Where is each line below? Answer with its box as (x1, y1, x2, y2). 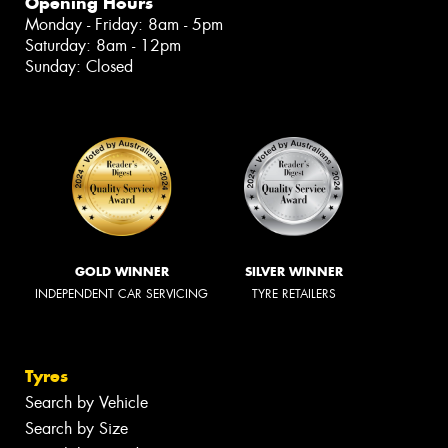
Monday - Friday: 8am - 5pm (25, 13, 223, 35)
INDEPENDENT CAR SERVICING (35, 285, 208, 302)
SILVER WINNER (245, 263, 343, 279)
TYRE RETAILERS (252, 285, 336, 302)
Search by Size (25, 418, 128, 440)
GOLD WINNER (74, 263, 169, 279)
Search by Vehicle (25, 392, 148, 414)
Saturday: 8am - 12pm (25, 34, 181, 56)
